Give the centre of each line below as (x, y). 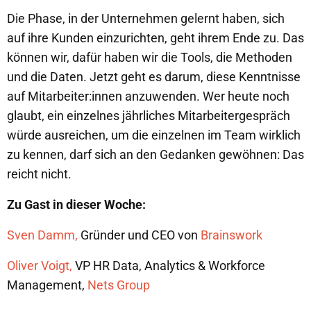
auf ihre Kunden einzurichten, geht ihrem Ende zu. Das (155, 38)
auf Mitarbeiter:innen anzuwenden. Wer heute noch (148, 96)
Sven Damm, (42, 235)
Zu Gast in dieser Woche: (76, 204)
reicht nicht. (39, 174)
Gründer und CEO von (139, 235)
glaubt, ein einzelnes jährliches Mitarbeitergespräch (149, 116)
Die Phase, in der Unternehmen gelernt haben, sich (146, 18)
